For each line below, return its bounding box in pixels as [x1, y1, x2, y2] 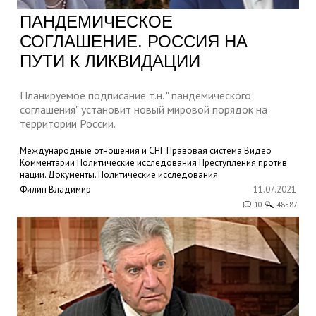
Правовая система [166, 144, 242, 157]
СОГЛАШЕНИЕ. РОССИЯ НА [20, 31, 248, 51]
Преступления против [199, 156, 287, 169]
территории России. [20, 116, 116, 130]
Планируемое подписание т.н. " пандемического [20, 87, 251, 102]
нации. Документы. [20, 168, 96, 181]
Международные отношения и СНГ [20, 144, 164, 157]
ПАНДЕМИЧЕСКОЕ [20, 11, 173, 31]
